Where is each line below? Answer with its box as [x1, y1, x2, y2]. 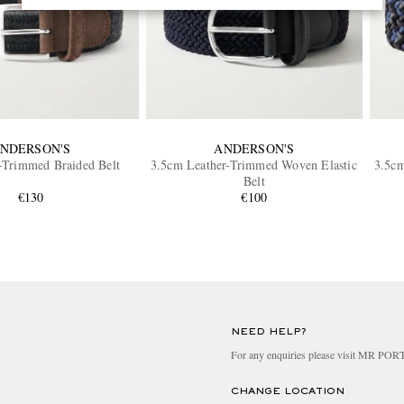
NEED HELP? [231, 326, 307, 336]
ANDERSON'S [214, 139, 295, 157]
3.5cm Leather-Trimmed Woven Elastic [150, 155, 358, 173]
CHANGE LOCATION [231, 386, 344, 396]
